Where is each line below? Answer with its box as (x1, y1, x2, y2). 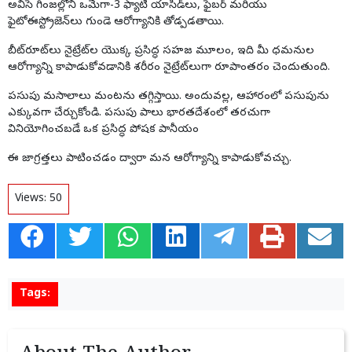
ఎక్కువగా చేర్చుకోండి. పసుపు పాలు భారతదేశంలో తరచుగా (8, 106, 270, 122)
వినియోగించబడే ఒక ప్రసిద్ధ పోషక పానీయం (8, 123, 199, 138)
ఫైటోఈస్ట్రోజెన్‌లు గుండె (8, 15, 114, 31)
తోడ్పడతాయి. (160, 15, 224, 31)
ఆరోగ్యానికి (114, 15, 160, 31)
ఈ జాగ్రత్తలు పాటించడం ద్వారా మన (8, 152, 174, 167)
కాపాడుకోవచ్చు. (218, 152, 291, 167)
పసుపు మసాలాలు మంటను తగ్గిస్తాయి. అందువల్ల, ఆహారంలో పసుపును (8, 90, 329, 105)
